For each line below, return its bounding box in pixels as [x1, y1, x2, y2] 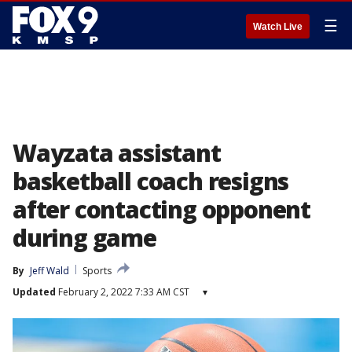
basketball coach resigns [13, 165, 289, 197]
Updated [13, 285, 56, 299]
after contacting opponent [13, 193, 310, 225]
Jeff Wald [30, 264, 69, 277]
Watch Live [253, 21, 302, 32]
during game [13, 222, 156, 254]
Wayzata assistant [13, 137, 221, 169]
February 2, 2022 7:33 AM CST [56, 285, 189, 299]
